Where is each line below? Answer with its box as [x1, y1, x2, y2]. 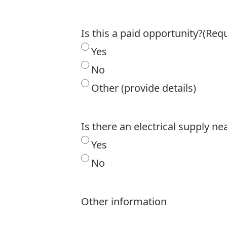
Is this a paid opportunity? [81, 26, 203, 40]
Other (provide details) [91, 81, 196, 95]
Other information [81, 195, 167, 208]
